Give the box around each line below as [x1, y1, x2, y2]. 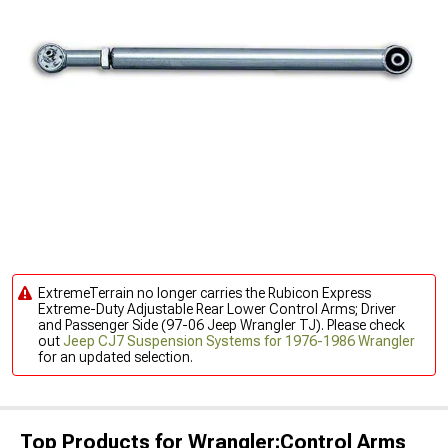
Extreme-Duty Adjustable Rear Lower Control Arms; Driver [38, 301, 396, 317]
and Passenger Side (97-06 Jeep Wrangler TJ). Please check [38, 317, 405, 333]
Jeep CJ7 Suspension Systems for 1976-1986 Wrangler [63, 333, 415, 349]
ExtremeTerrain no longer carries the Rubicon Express [38, 285, 371, 301]
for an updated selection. [38, 349, 193, 365]
